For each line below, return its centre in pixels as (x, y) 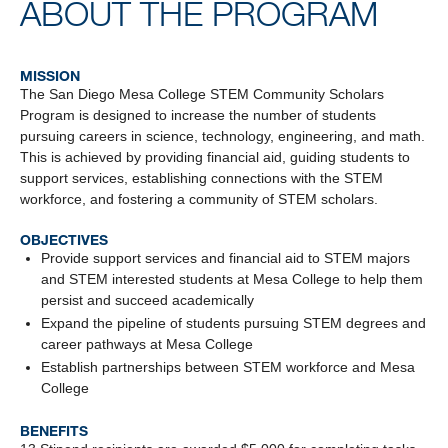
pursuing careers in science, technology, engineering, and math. (222, 135)
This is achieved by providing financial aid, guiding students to (215, 156)
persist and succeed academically (147, 299)
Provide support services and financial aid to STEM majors (225, 257)
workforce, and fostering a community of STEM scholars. (199, 198)
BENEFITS (54, 430)
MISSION (50, 75)
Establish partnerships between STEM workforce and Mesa (228, 366)
